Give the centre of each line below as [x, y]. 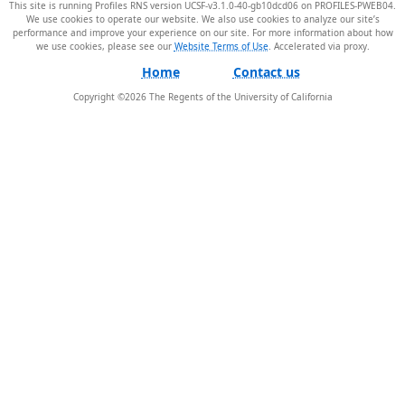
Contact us [266, 71]
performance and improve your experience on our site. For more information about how [202, 32]
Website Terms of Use [221, 45]
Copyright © [99, 96]
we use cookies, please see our [105, 45]
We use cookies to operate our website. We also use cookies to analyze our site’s [202, 18]
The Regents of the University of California [239, 96]
